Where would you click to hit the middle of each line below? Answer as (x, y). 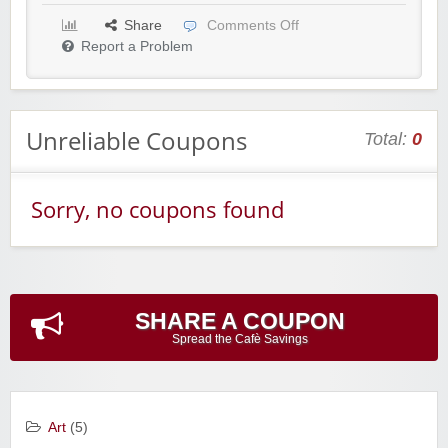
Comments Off (253, 26)
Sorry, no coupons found (157, 210)
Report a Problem (137, 47)
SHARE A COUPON (240, 321)
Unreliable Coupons (136, 141)
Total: (388, 139)
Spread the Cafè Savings (240, 339)
